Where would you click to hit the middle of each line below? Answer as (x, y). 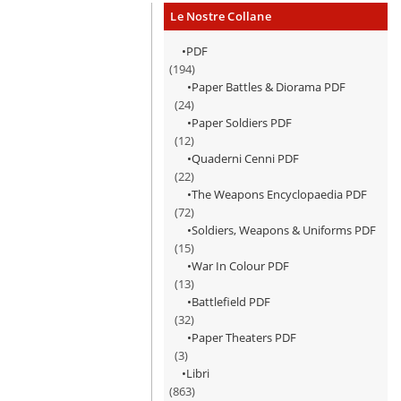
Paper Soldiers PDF (242, 123)
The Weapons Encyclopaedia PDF (280, 194)
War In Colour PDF (241, 266)
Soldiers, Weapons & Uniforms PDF (284, 230)
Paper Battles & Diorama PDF (269, 87)
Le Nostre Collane (221, 16)
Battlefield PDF (231, 302)
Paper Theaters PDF (244, 337)
